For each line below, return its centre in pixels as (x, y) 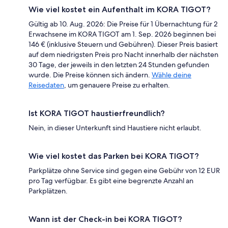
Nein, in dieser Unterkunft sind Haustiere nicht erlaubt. (115, 127)
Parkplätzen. (48, 191)
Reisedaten (46, 85)
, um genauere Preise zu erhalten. (117, 85)
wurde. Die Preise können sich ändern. (90, 75)
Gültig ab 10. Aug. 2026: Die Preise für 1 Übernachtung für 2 (123, 24)
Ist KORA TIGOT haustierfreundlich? (97, 113)
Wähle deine (172, 75)
